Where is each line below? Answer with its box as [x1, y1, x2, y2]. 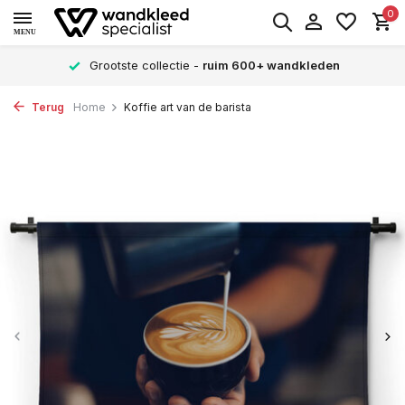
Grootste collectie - [86, 58, 202, 72]
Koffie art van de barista [124, 100, 251, 114]
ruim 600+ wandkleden [202, 58, 340, 72]
